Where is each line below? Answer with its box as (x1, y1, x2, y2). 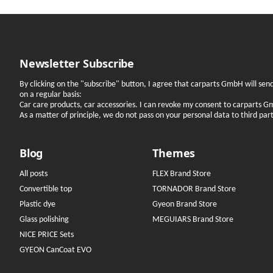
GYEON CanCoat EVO (19, 246, 92, 254)
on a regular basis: (19, 91, 82, 99)
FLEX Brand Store (152, 169, 211, 178)
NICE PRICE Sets (19, 230, 74, 239)
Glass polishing (19, 215, 69, 224)
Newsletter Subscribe (19, 56, 134, 71)
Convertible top (19, 185, 73, 193)
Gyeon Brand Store (152, 200, 218, 208)
